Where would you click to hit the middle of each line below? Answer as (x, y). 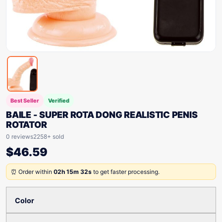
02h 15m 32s (73, 172)
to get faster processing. (126, 172)
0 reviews (20, 137)
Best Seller (25, 101)
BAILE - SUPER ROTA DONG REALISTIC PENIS (102, 115)
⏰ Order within (32, 172)
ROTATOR (27, 125)
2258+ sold (49, 137)
